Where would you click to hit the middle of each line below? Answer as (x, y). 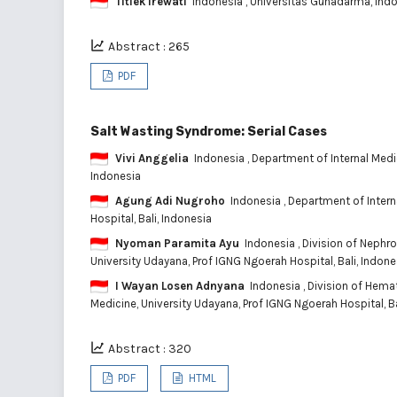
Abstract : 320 (150, 348)
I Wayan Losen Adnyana (180, 285)
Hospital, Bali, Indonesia (151, 218)
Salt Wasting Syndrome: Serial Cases (209, 131)
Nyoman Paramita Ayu (177, 243)
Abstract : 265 (149, 46)
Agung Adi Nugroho (170, 200)
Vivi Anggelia (152, 158)
